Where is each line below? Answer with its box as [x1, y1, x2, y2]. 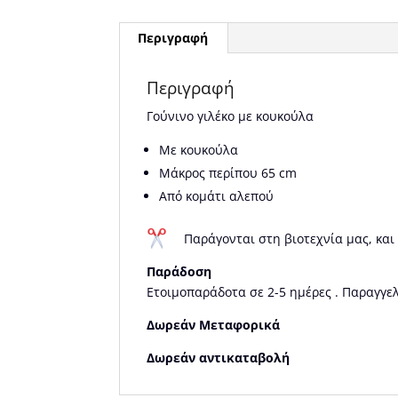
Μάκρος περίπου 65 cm [159, 163, 298, 181]
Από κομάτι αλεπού [159, 187, 275, 204]
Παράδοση [147, 262, 212, 280]
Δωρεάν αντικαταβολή [147, 348, 291, 366]
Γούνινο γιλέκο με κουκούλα [147, 107, 314, 124]
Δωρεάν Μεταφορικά [147, 315, 281, 333]
